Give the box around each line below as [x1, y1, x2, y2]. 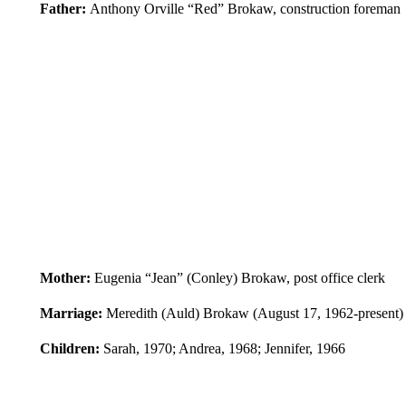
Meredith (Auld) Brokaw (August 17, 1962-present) [105, 304, 403, 321]
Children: [39, 340, 103, 356]
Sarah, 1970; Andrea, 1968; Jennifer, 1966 [102, 340, 345, 356]
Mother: [39, 269, 94, 285]
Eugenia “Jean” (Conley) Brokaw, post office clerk [93, 269, 385, 285]
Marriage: [39, 304, 106, 321]
